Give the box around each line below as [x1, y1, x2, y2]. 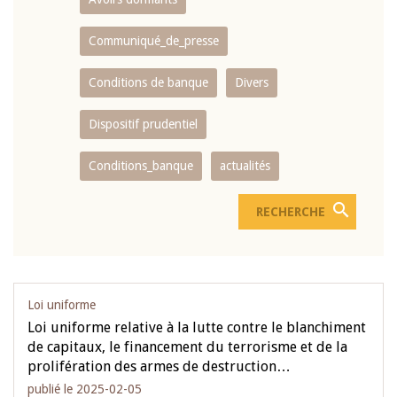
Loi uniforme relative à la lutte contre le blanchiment [27, 319, 366, 336]
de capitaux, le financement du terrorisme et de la [27, 339, 347, 355]
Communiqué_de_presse [89, 34, 219, 48]
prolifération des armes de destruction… [27, 358, 291, 375]
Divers [235, 75, 269, 90]
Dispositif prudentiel [89, 117, 198, 131]
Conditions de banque [89, 75, 208, 90]
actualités [220, 159, 270, 173]
